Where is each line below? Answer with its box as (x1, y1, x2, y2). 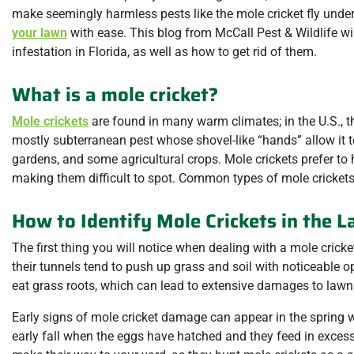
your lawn (12, 24, 67, 40)
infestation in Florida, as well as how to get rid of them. (12, 43, 317, 59)
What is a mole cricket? (12, 79, 218, 110)
